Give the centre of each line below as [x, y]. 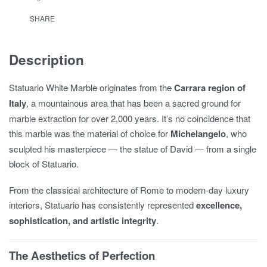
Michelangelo [198, 134]
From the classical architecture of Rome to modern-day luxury [129, 190]
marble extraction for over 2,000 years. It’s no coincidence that [130, 119]
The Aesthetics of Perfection [82, 255]
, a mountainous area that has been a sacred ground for [133, 103]
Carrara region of [210, 88]
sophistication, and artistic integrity [83, 220]
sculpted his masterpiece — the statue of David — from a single [133, 149]
